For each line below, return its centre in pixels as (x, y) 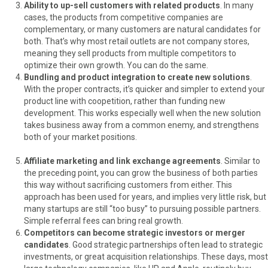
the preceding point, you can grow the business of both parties (141, 173)
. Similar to (240, 161)
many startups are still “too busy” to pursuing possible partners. (142, 208)
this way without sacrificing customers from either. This (128, 185)
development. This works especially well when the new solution (142, 113)
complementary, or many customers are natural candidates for (142, 29)
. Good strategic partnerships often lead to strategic (166, 244)
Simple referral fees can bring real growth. (103, 220)
